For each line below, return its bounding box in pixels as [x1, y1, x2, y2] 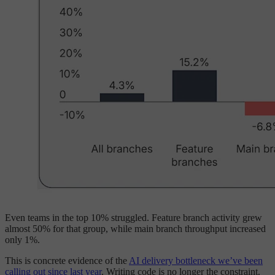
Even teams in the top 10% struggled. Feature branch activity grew [5, 212, 262, 223]
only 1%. [5, 234, 40, 246]
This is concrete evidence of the [5, 255, 129, 266]
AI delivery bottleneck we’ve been [129, 255, 263, 266]
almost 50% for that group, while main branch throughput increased [5, 223, 266, 234]
